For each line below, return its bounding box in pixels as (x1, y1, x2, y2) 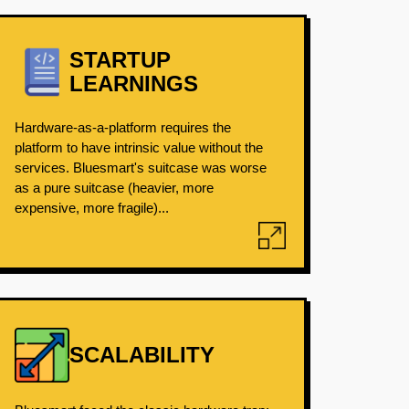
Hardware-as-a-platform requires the (14, 120, 231, 135)
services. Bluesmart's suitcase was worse (14, 160, 267, 175)
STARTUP (68, 47, 171, 72)
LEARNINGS (68, 71, 198, 96)
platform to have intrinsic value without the (14, 140, 263, 155)
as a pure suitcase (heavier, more (14, 180, 214, 195)
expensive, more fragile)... (14, 200, 169, 215)
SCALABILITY (68, 342, 215, 367)
